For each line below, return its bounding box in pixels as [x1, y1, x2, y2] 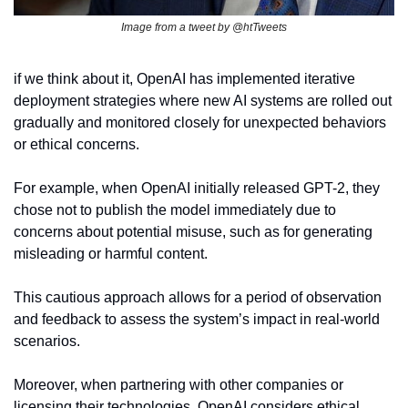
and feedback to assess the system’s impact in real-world [14, 311, 380, 328]
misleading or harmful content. [14, 246, 208, 262]
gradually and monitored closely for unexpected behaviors [14, 115, 386, 131]
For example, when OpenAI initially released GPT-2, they [14, 180, 380, 197]
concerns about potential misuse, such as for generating [14, 224, 372, 240]
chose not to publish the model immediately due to [14, 202, 336, 219]
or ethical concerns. [14, 137, 139, 153]
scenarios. [14, 333, 80, 350]
